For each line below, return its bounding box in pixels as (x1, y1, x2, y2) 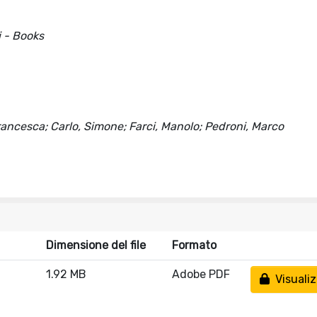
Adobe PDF (172, 267, 230, 281)
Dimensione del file (46, 238, 146, 252)
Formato (172, 238, 217, 252)
